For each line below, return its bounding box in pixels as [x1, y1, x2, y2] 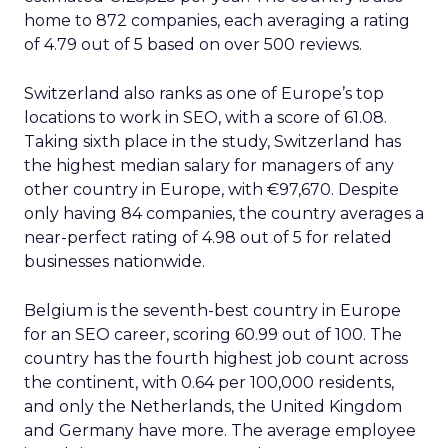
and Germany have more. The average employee [24, 421, 416, 440]
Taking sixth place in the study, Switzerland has [24, 132, 401, 151]
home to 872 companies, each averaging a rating [24, 11, 410, 30]
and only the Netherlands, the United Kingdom [24, 397, 402, 416]
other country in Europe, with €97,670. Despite [24, 180, 399, 199]
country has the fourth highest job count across [24, 349, 408, 368]
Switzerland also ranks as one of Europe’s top [24, 84, 384, 103]
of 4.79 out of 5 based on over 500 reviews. [24, 35, 362, 54]
